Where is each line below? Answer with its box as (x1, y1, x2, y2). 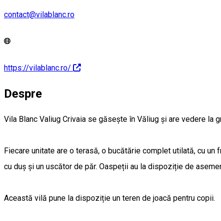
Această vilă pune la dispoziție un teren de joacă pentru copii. (4, 193, 215, 203)
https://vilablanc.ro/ (4, 63, 71, 73)
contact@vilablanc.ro (4, 9, 74, 19)
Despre (4, 87, 42, 101)
